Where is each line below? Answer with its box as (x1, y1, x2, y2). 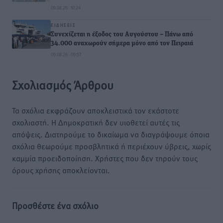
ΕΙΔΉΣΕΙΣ (51, 21, 76, 29)
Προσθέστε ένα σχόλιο (12, 199, 99, 212)
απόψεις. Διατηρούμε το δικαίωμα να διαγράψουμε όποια (12, 128, 210, 139)
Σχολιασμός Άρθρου (12, 77, 113, 93)
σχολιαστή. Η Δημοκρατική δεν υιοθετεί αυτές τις (12, 116, 180, 127)
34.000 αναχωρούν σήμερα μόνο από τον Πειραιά (51, 40, 193, 47)
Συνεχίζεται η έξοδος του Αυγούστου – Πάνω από (51, 31, 193, 38)
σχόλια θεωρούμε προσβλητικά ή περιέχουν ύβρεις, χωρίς (12, 140, 211, 151)
